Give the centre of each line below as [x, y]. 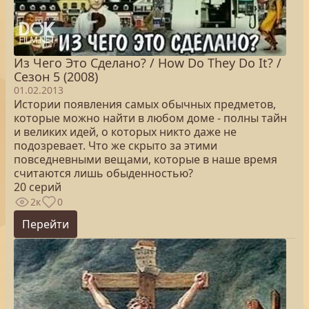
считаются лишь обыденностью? [103, 173]
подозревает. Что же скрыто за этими [116, 146]
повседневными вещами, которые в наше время [146, 159]
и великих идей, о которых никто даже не [125, 132]
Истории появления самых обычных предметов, [145, 104]
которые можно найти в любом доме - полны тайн [150, 118]
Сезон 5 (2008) [56, 77]
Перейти [46, 224]
